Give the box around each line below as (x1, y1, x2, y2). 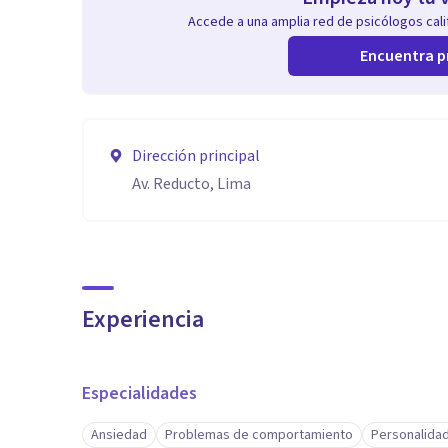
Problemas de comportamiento (165, 425, 353, 445)
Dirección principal (132, 145, 260, 167)
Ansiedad (91, 425, 147, 445)
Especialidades (82, 381, 197, 406)
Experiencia (82, 302, 204, 337)
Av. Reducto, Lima (132, 173, 251, 195)
